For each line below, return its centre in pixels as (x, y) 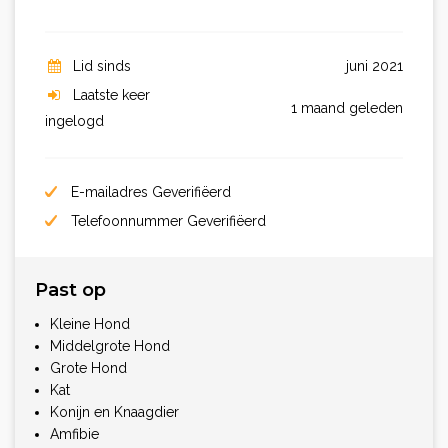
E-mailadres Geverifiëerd (149, 191)
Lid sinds (102, 65)
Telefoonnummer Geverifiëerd (166, 220)
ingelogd (74, 120)
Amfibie (74, 433)
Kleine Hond (90, 323)
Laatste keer (111, 94)
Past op (70, 289)
